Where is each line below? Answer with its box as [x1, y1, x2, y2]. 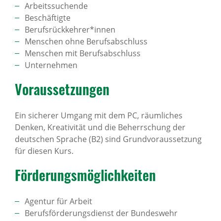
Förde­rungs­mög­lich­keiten [15, 165, 156, 185]
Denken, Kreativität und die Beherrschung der [15, 122, 185, 133]
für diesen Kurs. [15, 146, 74, 156]
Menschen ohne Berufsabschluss [25, 36, 147, 47]
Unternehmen [25, 60, 77, 71]
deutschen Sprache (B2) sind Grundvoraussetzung [15, 134, 202, 145]
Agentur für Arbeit [25, 196, 92, 207]
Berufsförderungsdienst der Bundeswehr [25, 208, 178, 219]
